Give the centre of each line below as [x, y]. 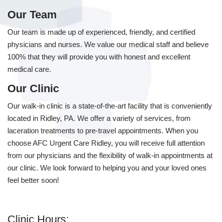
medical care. [29, 69]
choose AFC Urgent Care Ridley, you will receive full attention [106, 143]
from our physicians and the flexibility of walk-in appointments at [110, 155]
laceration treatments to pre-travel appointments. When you [103, 131]
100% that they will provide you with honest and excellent [99, 57]
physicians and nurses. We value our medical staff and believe [108, 44]
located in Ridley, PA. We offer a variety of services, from [99, 118]
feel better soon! [33, 180]
